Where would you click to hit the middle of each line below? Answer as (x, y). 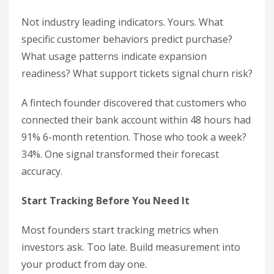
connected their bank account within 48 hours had (136, 120)
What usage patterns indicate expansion (114, 56)
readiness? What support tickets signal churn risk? (137, 73)
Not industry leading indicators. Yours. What (122, 22)
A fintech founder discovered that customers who (134, 103)
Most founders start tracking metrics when (120, 230)
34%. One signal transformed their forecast (120, 154)
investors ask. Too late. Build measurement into (131, 247)
